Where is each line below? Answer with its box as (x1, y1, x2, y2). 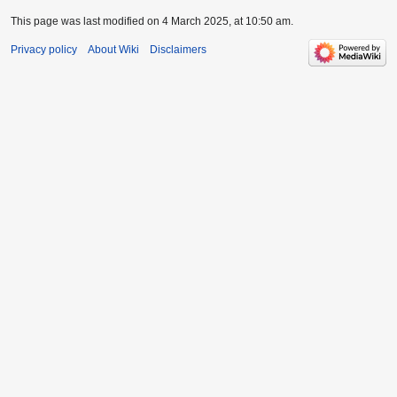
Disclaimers (150, 43, 206, 56)
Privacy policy (11, 43, 77, 56)
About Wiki (88, 43, 139, 56)
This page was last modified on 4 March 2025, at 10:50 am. (11, 14, 293, 27)
